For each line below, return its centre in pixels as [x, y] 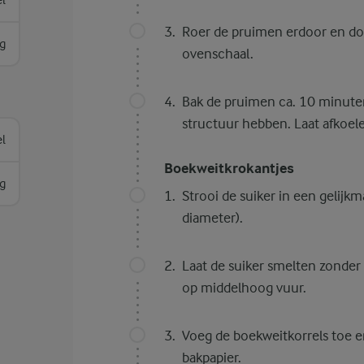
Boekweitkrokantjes [229, 169]
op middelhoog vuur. [244, 288]
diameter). [212, 218]
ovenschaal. [217, 54]
